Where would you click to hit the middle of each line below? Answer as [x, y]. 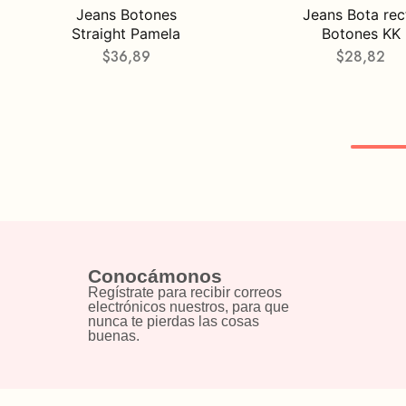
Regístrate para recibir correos [185, 293]
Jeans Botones [126, 15]
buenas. [114, 336]
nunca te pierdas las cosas [174, 322]
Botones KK [361, 34]
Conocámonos [155, 276]
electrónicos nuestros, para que [188, 307]
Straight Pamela [126, 34]
